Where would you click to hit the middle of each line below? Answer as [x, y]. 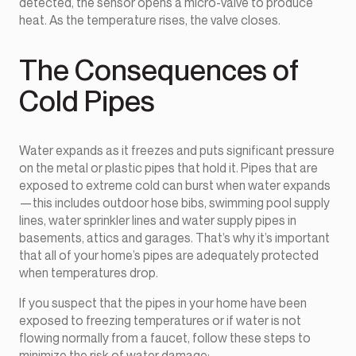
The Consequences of [159, 70]
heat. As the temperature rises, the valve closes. [150, 20]
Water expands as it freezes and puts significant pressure [177, 151]
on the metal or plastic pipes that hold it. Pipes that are [168, 168]
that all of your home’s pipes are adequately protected [169, 255]
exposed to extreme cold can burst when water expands [175, 186]
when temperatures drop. [89, 273]
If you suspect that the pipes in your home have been [163, 303]
